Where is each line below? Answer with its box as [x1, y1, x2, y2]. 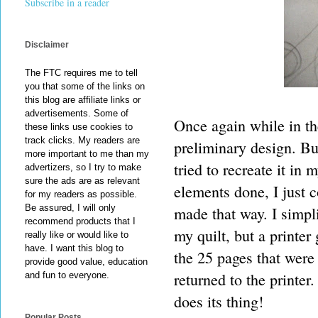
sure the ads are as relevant [25, 175, 140, 187]
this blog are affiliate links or [25, 94, 141, 106]
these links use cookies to [25, 121, 133, 133]
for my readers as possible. [25, 189, 137, 200]
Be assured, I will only [25, 202, 116, 214]
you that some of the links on [25, 81, 145, 92]
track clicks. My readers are [25, 135, 140, 146]
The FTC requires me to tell [25, 67, 138, 79]
